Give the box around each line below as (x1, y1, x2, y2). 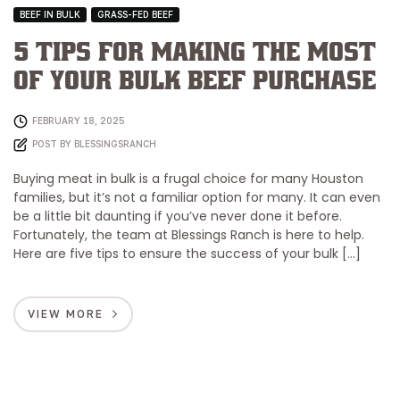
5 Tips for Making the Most (13, 38, 376, 69)
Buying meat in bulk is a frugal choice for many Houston (13, 169, 363, 187)
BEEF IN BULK (20, 9, 80, 21)
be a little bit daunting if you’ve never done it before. (13, 206, 342, 225)
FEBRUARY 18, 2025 (32, 114, 124, 126)
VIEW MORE (28, 306, 104, 321)
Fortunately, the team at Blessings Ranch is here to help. (13, 225, 364, 244)
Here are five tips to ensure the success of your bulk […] (13, 244, 361, 262)
